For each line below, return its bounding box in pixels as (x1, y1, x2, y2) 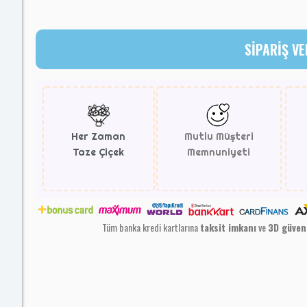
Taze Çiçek (73, 145, 125, 158)
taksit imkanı (200, 219, 257, 234)
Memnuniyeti (187, 145, 251, 158)
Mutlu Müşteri (184, 130, 254, 143)
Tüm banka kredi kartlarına (102, 219, 201, 234)
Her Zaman (71, 130, 126, 143)
